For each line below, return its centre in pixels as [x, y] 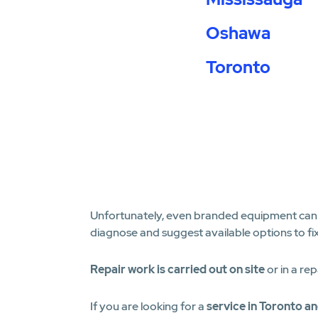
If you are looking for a [148, 306]
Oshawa [238, 33]
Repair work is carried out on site [177, 269]
